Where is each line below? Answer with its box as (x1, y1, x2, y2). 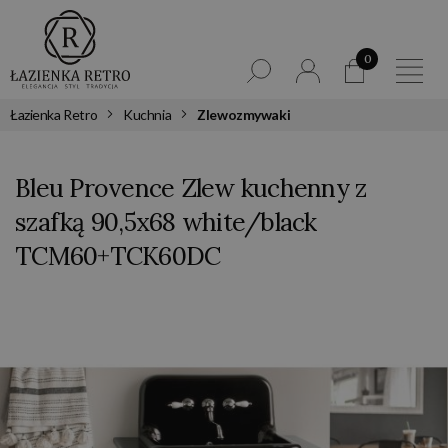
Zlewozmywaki (197, 105, 291, 123)
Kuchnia (123, 105, 172, 123)
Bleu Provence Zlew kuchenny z (15, 171, 367, 204)
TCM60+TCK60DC (15, 239, 221, 272)
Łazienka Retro (10, 105, 98, 123)
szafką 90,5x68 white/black (15, 205, 317, 238)
